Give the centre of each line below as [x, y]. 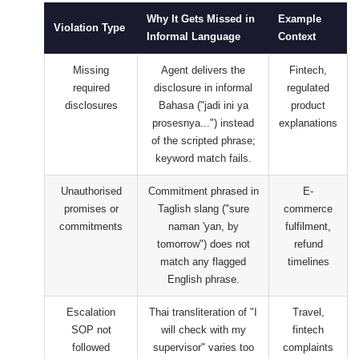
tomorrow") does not [203, 244]
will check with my [203, 330]
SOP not [91, 330]
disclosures [91, 105]
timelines [308, 262]
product [308, 105]
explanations [308, 123]
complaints [308, 347]
